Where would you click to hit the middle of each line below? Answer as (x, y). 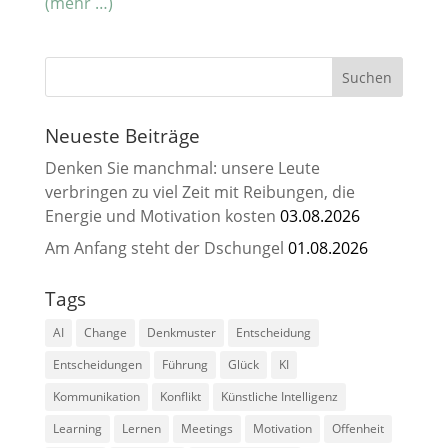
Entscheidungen (97, 364)
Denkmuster (181, 332)
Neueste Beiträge (122, 135)
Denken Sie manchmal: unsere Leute (182, 167)
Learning (77, 428)
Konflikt (180, 396)
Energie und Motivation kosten (160, 215)
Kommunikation (96, 396)
